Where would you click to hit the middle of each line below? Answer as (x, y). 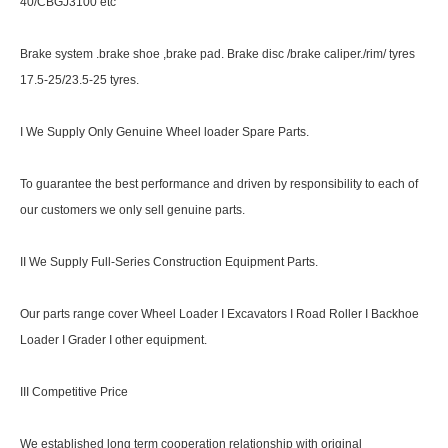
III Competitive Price (74, 391)
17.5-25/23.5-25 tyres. (79, 79)
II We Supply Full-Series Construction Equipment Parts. (169, 261)
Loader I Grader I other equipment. (113, 339)
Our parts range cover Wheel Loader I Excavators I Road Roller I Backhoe (219, 313)
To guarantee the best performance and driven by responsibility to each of (219, 183)
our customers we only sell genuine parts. (132, 209)
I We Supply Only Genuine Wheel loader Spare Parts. (164, 131)
